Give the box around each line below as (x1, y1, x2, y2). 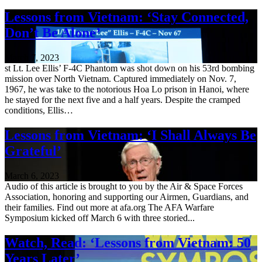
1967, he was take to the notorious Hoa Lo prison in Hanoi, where (5, 84, 249, 94)
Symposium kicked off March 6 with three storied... (5, 212, 195, 223)
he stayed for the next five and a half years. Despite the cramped (5, 94, 240, 105)
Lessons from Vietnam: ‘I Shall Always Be (5, 127, 256, 143)
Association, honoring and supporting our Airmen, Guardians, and (5, 191, 249, 202)
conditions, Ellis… (5, 105, 73, 115)
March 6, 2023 (5, 170, 59, 181)
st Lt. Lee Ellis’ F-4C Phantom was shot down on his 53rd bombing (5, 63, 254, 73)
